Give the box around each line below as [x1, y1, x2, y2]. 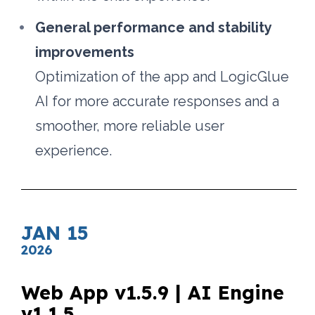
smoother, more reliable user [35, 117, 225, 135]
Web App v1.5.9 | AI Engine [21, 281, 285, 305]
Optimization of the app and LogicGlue [35, 68, 290, 86]
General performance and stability [35, 19, 272, 37]
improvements [35, 44, 135, 61]
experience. [35, 142, 112, 160]
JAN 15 [21, 220, 89, 245]
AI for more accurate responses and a [35, 93, 280, 110]
